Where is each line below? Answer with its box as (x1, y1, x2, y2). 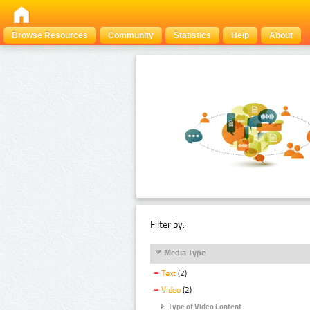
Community (108, 30, 154, 40)
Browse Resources (12, 30, 88, 40)
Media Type (164, 247, 206, 257)
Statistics (174, 30, 211, 40)
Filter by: (150, 218, 185, 230)
